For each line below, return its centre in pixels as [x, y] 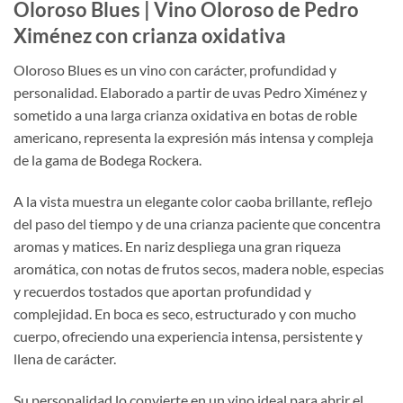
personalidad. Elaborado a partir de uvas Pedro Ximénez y [190, 93]
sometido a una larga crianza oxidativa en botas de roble [185, 115]
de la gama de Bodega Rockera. [107, 160]
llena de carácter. [65, 358]
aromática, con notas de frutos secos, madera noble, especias [199, 268]
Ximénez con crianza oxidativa [150, 35]
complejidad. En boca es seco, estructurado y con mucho [185, 313]
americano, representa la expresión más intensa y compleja [193, 138]
